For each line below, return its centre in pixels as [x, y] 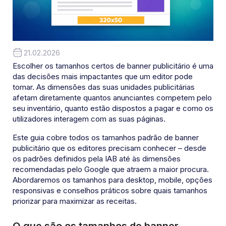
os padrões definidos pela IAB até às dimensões [97, 158]
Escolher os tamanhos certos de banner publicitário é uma [113, 66]
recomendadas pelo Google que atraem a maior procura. [111, 169]
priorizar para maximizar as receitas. [75, 201]
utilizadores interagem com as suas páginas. [89, 119]
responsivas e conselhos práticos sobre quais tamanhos [110, 190]
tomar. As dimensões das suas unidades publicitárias [104, 87]
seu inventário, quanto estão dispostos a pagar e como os [113, 108]
